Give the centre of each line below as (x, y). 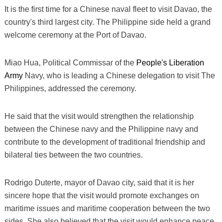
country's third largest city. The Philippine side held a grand (107, 22)
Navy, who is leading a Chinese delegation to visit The (119, 75)
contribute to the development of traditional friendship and (105, 142)
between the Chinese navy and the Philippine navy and (101, 129)
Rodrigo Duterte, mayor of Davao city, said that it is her (99, 182)
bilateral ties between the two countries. (73, 155)
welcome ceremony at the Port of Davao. (75, 35)
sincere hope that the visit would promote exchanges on (102, 195)
